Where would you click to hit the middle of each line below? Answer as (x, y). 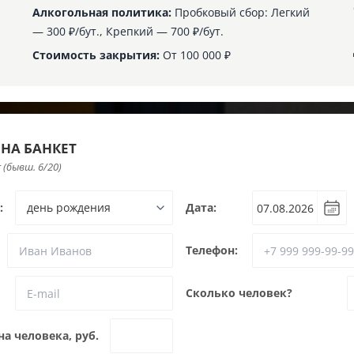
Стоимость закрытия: (96, 55)
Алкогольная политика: (102, 12)
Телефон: (212, 250)
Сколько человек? (239, 293)
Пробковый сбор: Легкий (241, 12)
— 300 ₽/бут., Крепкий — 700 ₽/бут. (128, 31)
